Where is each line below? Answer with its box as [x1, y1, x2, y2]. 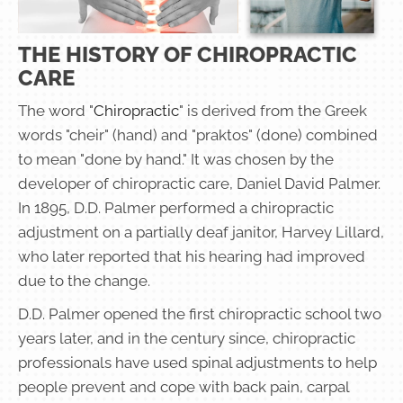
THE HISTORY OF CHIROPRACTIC [18, 40, 357, 67]
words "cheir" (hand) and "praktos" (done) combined [18, 125, 378, 144]
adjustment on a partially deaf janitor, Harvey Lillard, [18, 222, 384, 241]
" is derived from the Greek [179, 101, 367, 120]
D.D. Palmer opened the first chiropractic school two [18, 304, 381, 323]
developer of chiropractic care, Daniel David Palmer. [18, 174, 381, 193]
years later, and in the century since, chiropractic [18, 328, 355, 347]
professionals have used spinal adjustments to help [18, 353, 377, 372]
